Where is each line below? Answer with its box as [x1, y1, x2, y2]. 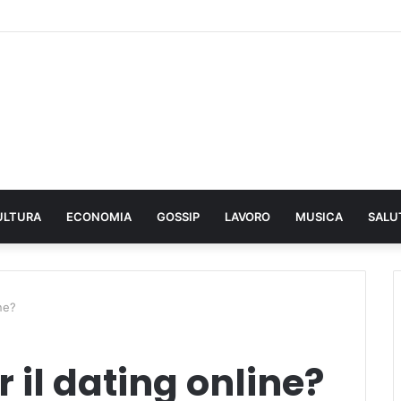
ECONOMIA [66, 209, 132, 224]
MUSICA [295, 209, 343, 224]
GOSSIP [157, 209, 200, 224]
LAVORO [225, 209, 270, 224]
